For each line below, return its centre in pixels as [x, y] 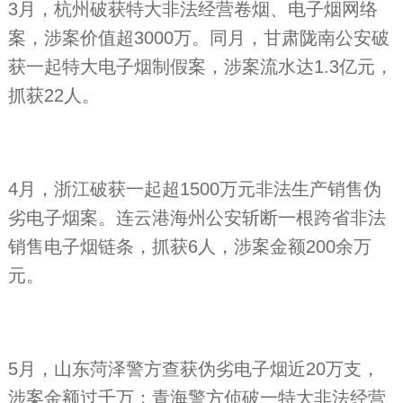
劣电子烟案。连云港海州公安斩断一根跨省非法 [197, 217]
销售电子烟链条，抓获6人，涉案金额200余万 [189, 246]
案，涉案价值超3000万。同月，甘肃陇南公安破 [198, 37]
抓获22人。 [54, 95]
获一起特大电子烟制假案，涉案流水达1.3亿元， [200, 66]
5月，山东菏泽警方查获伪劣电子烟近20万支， [193, 368]
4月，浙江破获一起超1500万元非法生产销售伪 [194, 188]
